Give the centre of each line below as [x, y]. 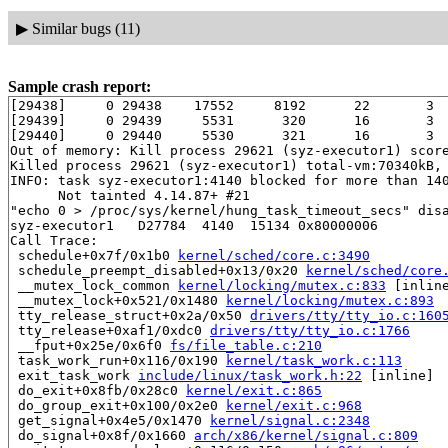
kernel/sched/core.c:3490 [274, 256]
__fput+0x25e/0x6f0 [90, 346]
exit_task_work [74, 376]
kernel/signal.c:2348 [290, 421]
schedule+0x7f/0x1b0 [94, 256]
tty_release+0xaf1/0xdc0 [110, 331]
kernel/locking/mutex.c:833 [282, 286]
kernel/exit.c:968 [294, 406]
